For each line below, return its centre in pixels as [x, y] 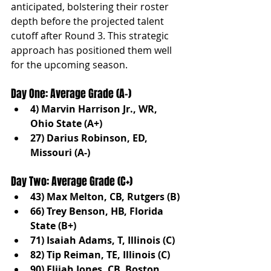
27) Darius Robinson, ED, [90, 138]
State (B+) [53, 225]
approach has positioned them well [93, 50]
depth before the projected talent [89, 21]
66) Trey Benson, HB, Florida [98, 211]
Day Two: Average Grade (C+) [72, 181]
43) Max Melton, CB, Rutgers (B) [105, 196]
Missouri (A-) [60, 152]
